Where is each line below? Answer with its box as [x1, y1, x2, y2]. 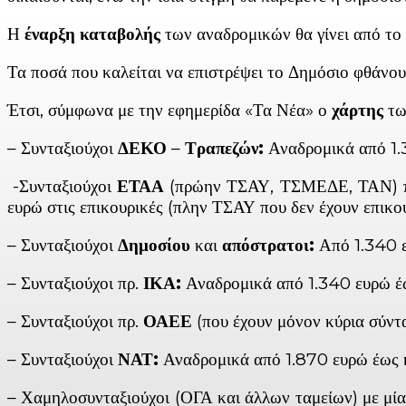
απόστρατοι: [222, 235, 314, 256]
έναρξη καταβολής [24, 24, 160, 45]
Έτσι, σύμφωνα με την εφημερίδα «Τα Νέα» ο [7, 100, 332, 121]
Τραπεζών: [185, 138, 264, 159]
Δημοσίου [118, 235, 190, 256]
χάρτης [332, 100, 383, 121]
